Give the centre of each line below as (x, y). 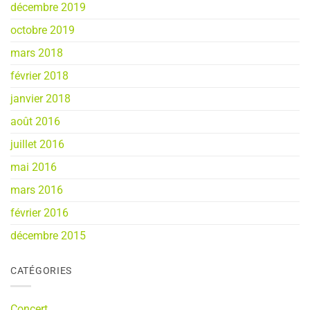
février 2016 (39, 213)
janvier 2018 (40, 99)
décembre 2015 (48, 236)
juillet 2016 (37, 145)
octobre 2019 (43, 30)
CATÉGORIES (42, 271)
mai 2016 (34, 167)
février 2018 (39, 76)
